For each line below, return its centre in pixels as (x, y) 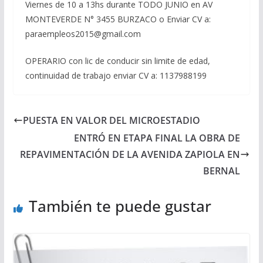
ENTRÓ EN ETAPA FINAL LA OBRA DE (157, 138)
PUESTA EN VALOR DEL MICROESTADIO (111, 121)
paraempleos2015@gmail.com (83, 34)
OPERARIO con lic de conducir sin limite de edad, (117, 61)
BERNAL (222, 171)
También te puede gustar (120, 206)
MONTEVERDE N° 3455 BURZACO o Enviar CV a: (118, 19)
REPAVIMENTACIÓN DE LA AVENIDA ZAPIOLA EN (130, 155)
